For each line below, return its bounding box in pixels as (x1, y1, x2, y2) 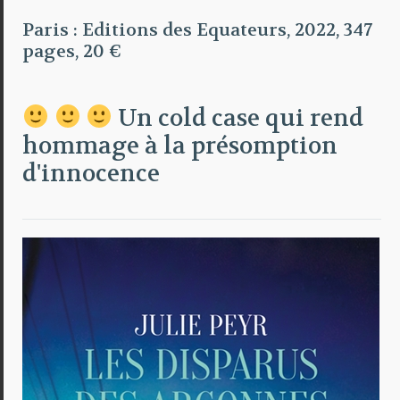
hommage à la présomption (22, 130, 338, 161)
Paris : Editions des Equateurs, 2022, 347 (22, 18, 373, 41)
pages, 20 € (22, 39, 122, 62)
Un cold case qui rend (112, 103, 364, 133)
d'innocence (22, 158, 161, 188)
